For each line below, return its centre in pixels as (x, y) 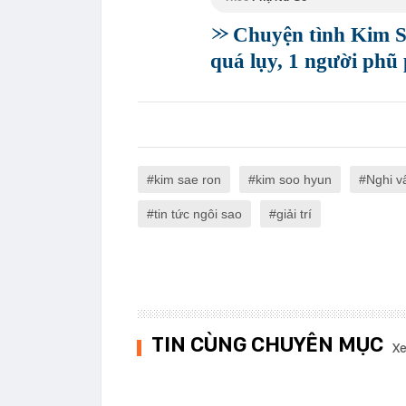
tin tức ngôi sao (198, 214)
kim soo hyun (294, 180)
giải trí (294, 214)
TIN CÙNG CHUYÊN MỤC (267, 344)
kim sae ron (188, 180)
